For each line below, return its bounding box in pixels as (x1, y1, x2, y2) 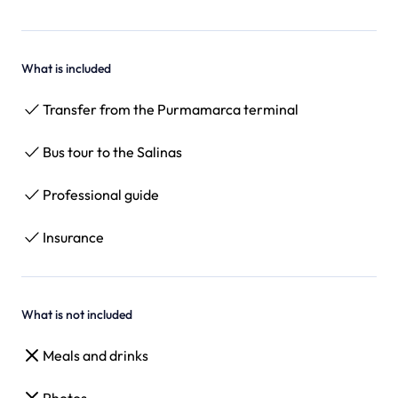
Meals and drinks (43, 346, 148, 364)
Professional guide (43, 186, 159, 203)
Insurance (43, 228, 104, 246)
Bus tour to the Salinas (43, 143, 182, 161)
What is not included (21, 306, 132, 322)
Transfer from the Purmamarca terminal (43, 100, 298, 118)
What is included (21, 60, 111, 76)
